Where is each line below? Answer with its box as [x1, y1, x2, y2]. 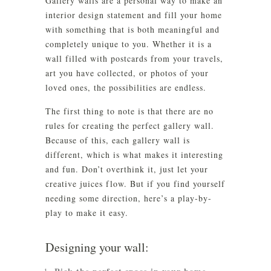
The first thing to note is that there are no [45, 105, 214, 117]
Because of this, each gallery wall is [45, 134, 190, 146]
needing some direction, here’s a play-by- [45, 192, 212, 204]
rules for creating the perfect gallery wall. [45, 120, 214, 131]
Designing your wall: [45, 239, 149, 255]
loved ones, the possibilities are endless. [45, 82, 206, 93]
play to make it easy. [45, 207, 128, 218]
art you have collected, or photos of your [45, 67, 209, 79]
